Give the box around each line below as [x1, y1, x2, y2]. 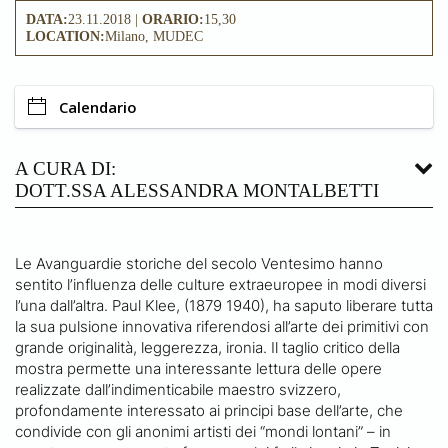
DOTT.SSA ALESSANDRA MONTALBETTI [15, 179, 379, 201]
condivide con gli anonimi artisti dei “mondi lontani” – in [15, 421, 391, 441]
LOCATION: [26, 27, 105, 44]
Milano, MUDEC [105, 27, 203, 44]
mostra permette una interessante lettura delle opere [15, 358, 382, 378]
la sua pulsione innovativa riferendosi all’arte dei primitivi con [15, 316, 429, 336]
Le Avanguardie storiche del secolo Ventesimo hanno [15, 253, 383, 273]
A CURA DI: [15, 157, 116, 179]
